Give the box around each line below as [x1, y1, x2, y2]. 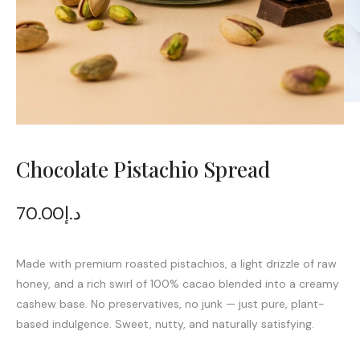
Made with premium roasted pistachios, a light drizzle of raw [16, 256, 337, 271]
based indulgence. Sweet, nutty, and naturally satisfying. [16, 316, 314, 331]
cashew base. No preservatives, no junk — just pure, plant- [16, 296, 325, 311]
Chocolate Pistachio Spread [16, 154, 270, 183]
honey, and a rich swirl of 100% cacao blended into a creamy [16, 276, 339, 291]
